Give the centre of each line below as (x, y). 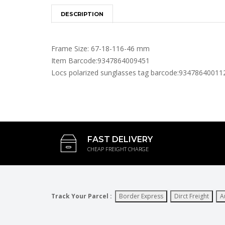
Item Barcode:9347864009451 (100, 61)
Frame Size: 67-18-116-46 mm (100, 48)
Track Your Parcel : (82, 196)
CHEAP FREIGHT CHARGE (118, 149)
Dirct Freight (192, 196)
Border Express (141, 196)
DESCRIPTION (82, 14)
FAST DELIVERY (120, 139)
